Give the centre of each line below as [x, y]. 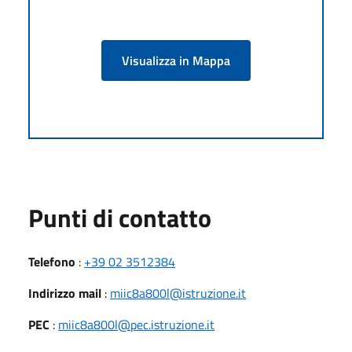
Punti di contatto [120, 217]
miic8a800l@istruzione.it [178, 293]
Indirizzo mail [65, 293]
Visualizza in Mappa [176, 60]
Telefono [52, 261]
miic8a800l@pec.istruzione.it [136, 324]
